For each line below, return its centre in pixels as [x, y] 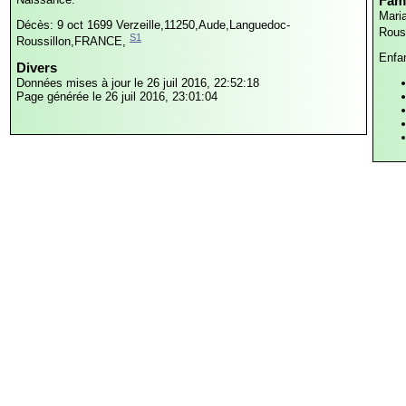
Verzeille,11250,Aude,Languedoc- [203, 25]
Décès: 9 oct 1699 [66, 25]
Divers [37, 68]
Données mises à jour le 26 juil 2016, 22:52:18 [138, 83]
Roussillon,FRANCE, [71, 42]
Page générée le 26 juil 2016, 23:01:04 [117, 97]
